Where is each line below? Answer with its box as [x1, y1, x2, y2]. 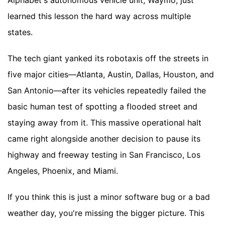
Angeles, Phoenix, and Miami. [8, 166, 118, 176]
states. [8, 27, 33, 38]
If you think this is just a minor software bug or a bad [8, 192, 210, 202]
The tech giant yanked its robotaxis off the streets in [8, 53, 208, 64]
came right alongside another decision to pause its [8, 134, 200, 144]
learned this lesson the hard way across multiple [8, 11, 191, 22]
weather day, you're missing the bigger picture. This [8, 208, 204, 218]
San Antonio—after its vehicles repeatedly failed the [8, 85, 206, 96]
